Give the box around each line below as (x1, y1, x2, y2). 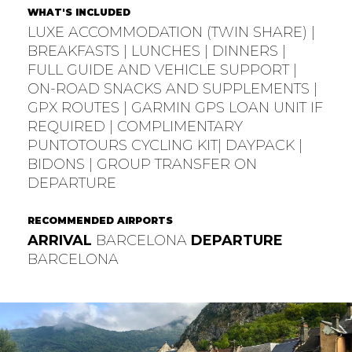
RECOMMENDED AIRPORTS (27, 214, 173, 227)
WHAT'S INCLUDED (27, 5, 130, 18)
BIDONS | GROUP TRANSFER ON (27, 155, 257, 173)
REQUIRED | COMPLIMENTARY (27, 117, 243, 135)
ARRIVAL (27, 232, 92, 250)
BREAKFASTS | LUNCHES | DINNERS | (27, 42, 286, 60)
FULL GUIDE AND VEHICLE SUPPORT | (27, 60, 297, 79)
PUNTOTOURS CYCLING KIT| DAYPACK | (27, 136, 302, 154)
